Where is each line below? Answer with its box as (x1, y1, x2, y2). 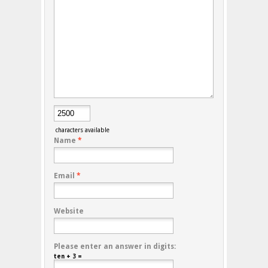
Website (54, 207, 84, 216)
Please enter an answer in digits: (54, 242, 176, 251)
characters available (54, 127, 109, 134)
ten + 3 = (54, 253, 82, 260)
